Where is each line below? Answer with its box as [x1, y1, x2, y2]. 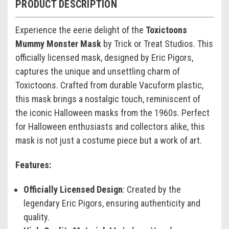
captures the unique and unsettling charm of [15, 66, 180, 77]
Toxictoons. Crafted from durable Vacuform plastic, [15, 80, 203, 91]
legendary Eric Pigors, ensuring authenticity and [24, 198, 201, 209]
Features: [15, 159, 51, 171]
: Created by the [123, 184, 181, 195]
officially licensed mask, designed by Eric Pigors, [15, 52, 193, 63]
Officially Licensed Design [24, 184, 123, 195]
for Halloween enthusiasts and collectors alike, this [15, 121, 205, 132]
